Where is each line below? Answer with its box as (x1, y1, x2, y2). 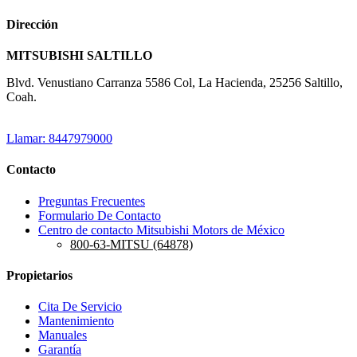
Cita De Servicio (38, 300, 122, 314)
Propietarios (6, 268, 73, 282)
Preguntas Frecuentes (38, 194, 145, 208)
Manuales (38, 328, 87, 343)
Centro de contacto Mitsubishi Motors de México (38, 222, 284, 237)
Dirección (6, 17, 58, 31)
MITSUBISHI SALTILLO (6, 49, 152, 63)
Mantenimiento (38, 314, 114, 328)
